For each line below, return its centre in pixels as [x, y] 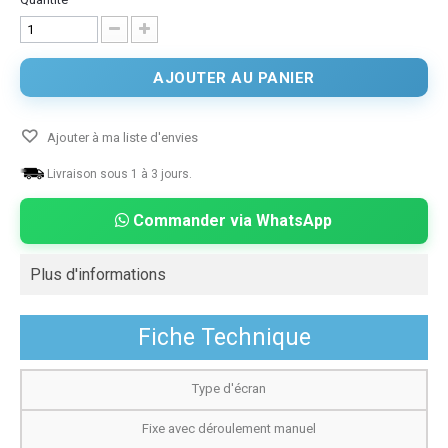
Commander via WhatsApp [230, 220]
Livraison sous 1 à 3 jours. [119, 173]
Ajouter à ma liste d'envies [121, 137]
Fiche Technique [224, 337]
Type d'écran [229, 388]
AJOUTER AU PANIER [234, 77]
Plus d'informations [98, 274]
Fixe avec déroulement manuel [229, 428]
